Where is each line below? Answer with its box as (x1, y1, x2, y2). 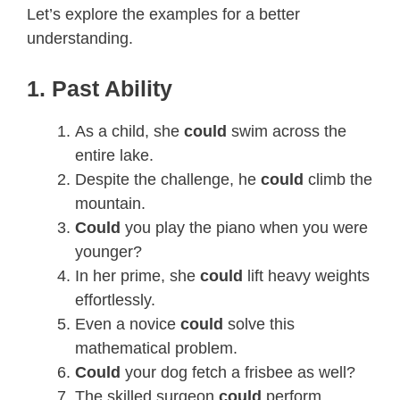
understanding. (27, 29, 137, 47)
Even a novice (75, 314, 180, 333)
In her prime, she (75, 266, 200, 285)
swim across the (231, 121, 346, 140)
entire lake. (75, 146, 154, 164)
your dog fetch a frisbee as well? (125, 362, 355, 381)
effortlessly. (75, 290, 155, 309)
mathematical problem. (75, 338, 237, 357)
